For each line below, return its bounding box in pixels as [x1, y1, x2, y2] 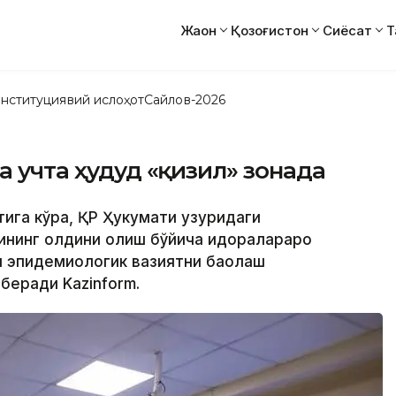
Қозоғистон [231, 21, 308, 39]
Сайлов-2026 [144, 91, 225, 108]
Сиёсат [323, 21, 372, 39]
